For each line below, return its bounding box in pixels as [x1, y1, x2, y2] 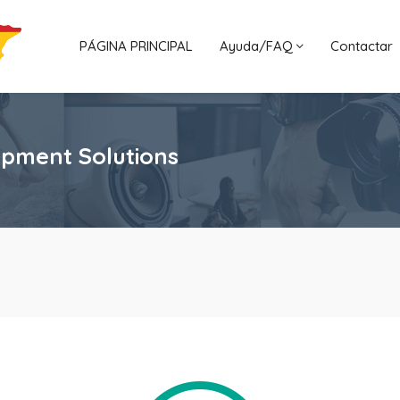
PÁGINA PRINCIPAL [79, 37, 193, 54]
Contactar [329, 37, 393, 54]
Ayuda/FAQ [219, 37, 296, 54]
